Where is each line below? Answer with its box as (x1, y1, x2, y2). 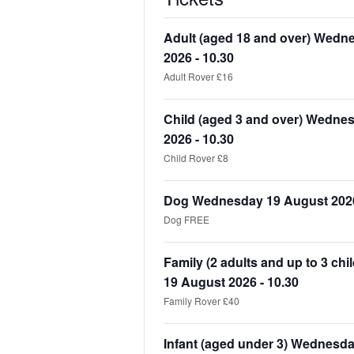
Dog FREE (164, 212, 209, 226)
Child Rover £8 (164, 150, 228, 164)
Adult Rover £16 (164, 69, 233, 83)
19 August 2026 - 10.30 (164, 272, 299, 291)
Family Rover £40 (164, 293, 239, 307)
